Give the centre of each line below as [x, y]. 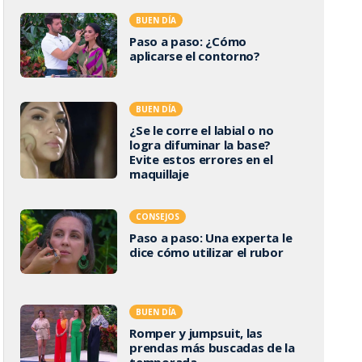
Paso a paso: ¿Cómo [188, 41]
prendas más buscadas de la [212, 347]
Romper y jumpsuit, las [196, 333]
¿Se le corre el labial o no [202, 130]
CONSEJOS [158, 217]
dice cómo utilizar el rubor [206, 252]
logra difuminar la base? [200, 145]
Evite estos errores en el [201, 159]
